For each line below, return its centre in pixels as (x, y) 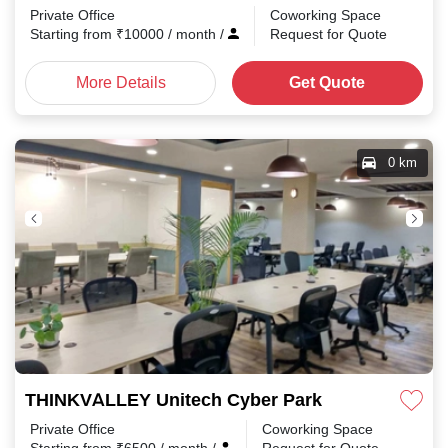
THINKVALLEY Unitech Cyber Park (173, 400)
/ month (194, 34)
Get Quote (327, 82)
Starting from (73, 34)
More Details (120, 82)
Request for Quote (328, 34)
